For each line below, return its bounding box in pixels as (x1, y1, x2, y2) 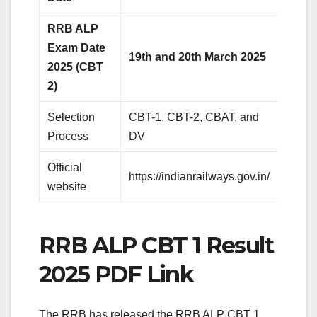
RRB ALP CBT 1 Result (39, 231, 273, 260)
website (47, 180, 87, 193)
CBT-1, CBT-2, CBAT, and (129, 111, 260, 124)
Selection (47, 111, 96, 124)
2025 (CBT (47, 61, 104, 74)
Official (47, 161, 83, 174)
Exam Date (47, 42, 106, 54)
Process (47, 130, 89, 143)
